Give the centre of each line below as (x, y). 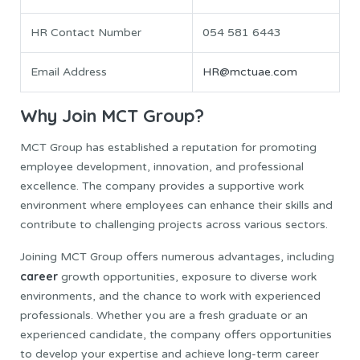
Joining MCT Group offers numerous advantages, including (177, 256)
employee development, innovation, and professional (162, 166)
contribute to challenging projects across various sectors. (174, 224)
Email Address (69, 72)
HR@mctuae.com (250, 72)
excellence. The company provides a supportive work (162, 186)
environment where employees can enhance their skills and (176, 205)
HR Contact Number (86, 32)
